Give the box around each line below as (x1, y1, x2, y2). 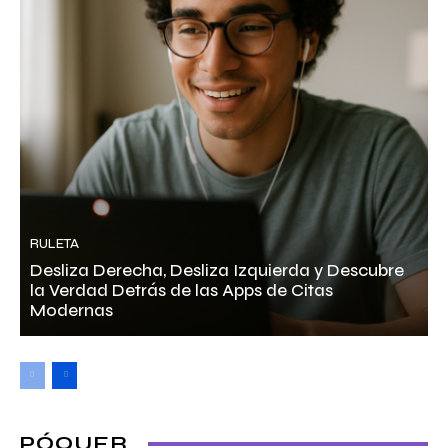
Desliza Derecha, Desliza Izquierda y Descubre (30, 260, 404, 282)
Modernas (30, 300, 113, 322)
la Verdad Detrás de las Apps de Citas (30, 280, 333, 302)
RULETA (30, 236, 79, 253)
